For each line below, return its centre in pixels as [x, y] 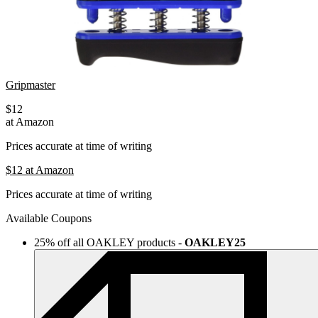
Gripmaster [31, 85]
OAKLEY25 [215, 243]
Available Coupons [49, 219]
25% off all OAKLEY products [105, 243]
